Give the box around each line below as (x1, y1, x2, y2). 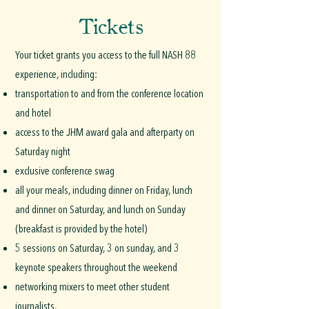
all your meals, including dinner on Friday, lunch (15, 183, 192, 198)
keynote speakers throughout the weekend (15, 260, 179, 275)
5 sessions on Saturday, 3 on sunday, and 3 (15, 241, 179, 256)
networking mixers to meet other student (15, 279, 170, 295)
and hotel (15, 106, 53, 121)
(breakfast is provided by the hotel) (15, 221, 149, 237)
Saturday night (15, 144, 72, 159)
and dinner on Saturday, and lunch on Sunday (15, 202, 186, 217)
